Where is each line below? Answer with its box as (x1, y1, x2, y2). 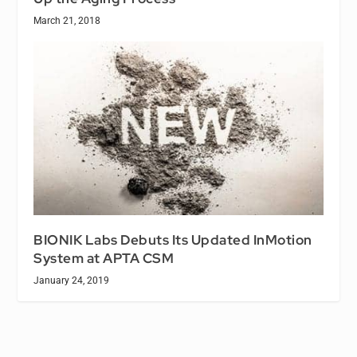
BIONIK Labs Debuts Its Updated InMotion (33, 230, 312, 249)
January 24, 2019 (33, 274, 110, 286)
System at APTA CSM (33, 249, 175, 267)
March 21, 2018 (33, 15, 101, 27)
